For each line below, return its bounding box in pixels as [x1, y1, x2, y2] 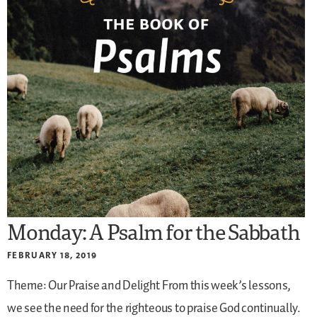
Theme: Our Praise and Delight [7, 275, 161, 296]
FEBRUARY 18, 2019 [7, 249, 98, 260]
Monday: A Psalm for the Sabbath [7, 217, 300, 246]
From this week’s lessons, [160, 275, 292, 296]
